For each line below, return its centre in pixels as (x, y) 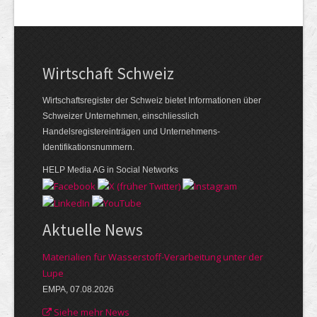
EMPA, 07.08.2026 (78, 289)
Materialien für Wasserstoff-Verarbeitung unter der (153, 257)
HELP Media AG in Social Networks (110, 169)
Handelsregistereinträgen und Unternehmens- (131, 131)
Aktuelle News (93, 229)
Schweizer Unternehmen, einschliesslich (121, 116)
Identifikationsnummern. (88, 147)
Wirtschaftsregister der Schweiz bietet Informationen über (152, 100)
